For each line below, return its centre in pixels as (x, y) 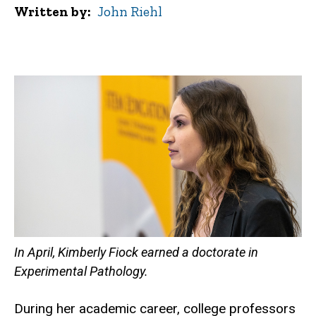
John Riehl (130, 11)
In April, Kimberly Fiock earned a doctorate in (136, 253)
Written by (51, 11)
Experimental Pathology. (81, 272)
